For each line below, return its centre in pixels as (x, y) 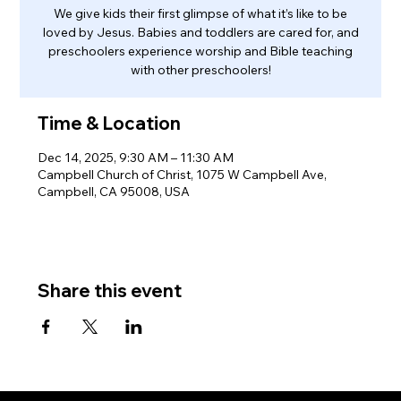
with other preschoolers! (200, 69)
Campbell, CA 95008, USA (114, 191)
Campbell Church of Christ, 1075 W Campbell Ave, (183, 174)
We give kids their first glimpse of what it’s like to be (200, 13)
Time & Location (110, 123)
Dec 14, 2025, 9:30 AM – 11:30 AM (136, 157)
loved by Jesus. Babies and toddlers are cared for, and (200, 32)
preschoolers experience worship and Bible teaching (200, 51)
